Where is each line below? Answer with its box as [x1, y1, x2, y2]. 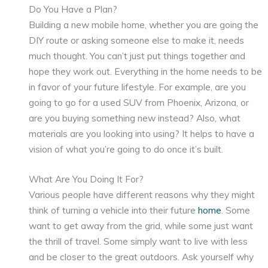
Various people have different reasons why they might [29, 188, 255, 201]
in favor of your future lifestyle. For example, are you [29, 80, 246, 93]
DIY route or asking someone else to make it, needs [29, 33, 245, 46]
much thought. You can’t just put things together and [29, 49, 246, 62]
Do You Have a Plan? [29, 2, 118, 15]
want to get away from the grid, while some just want [29, 220, 254, 232]
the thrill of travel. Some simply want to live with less [29, 235, 248, 248]
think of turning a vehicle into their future [29, 204, 199, 217]
